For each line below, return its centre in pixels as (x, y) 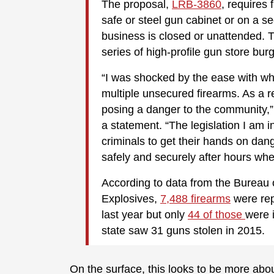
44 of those (217, 215)
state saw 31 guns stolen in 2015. (183, 231)
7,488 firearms (195, 199)
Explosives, (131, 199)
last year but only (145, 215)
